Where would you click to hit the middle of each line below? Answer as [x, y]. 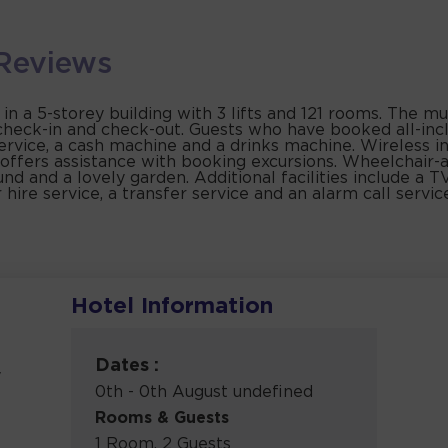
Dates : [127, 366]
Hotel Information [172, 307]
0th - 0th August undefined [204, 393]
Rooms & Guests [162, 419]
